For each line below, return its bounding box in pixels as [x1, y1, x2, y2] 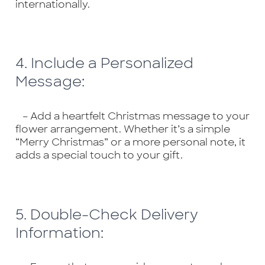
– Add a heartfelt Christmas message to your [15, 109, 250, 123]
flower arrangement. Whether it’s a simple [15, 122, 230, 136]
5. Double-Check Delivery [15, 205, 198, 224]
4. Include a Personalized [15, 54, 193, 73]
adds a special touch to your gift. [15, 148, 183, 162]
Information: [15, 223, 104, 242]
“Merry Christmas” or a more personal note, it [15, 135, 245, 149]
